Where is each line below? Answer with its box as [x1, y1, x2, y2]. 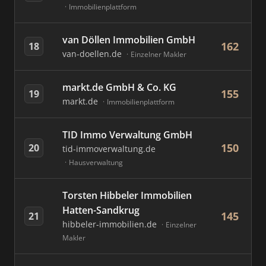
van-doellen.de [62, 48, 124, 59]
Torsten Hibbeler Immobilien [62, 189, 192, 202]
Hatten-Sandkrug [62, 204, 140, 217]
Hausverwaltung [69, 157, 123, 167]
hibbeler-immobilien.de [62, 218, 159, 230]
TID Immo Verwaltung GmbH [62, 128, 192, 141]
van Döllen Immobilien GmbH [62, 33, 195, 46]
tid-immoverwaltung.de [62, 143, 156, 154]
